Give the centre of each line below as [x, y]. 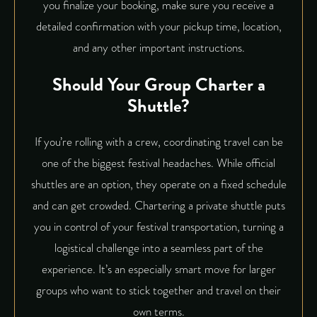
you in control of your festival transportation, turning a [158, 226]
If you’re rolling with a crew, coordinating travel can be [158, 142]
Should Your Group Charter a [158, 84]
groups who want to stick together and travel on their [158, 290]
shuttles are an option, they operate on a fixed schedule [158, 184]
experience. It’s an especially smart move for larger [158, 269]
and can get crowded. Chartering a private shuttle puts [158, 205]
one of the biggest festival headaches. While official [158, 163]
